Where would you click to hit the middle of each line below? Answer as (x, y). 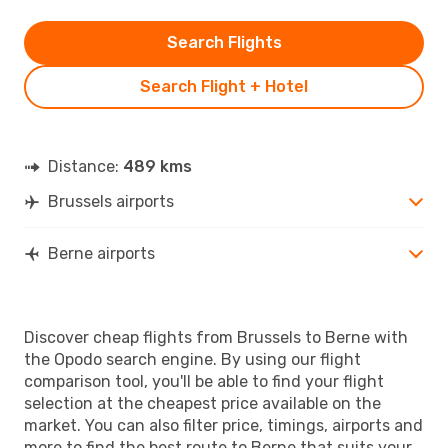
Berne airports (101, 253)
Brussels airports (111, 201)
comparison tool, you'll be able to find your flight (204, 381)
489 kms (157, 166)
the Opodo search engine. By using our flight (192, 359)
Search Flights (224, 42)
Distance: (85, 166)
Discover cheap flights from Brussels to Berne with (216, 337)
